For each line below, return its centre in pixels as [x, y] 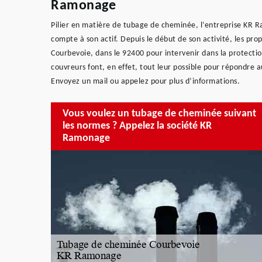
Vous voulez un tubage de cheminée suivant [159, 114]
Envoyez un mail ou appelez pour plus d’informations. [145, 81]
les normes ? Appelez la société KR [137, 126]
